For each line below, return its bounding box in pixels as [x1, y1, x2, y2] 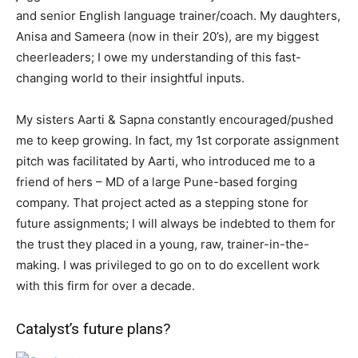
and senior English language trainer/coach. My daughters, [16, 8, 340, 24]
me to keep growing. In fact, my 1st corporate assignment [16, 133, 339, 149]
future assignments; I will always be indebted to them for [16, 216, 336, 232]
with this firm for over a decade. [16, 278, 198, 294]
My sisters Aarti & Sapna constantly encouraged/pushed [16, 112, 333, 128]
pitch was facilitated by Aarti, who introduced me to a [16, 153, 315, 169]
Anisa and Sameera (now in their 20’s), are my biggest [16, 29, 319, 45]
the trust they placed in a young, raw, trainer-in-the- [16, 237, 309, 253]
